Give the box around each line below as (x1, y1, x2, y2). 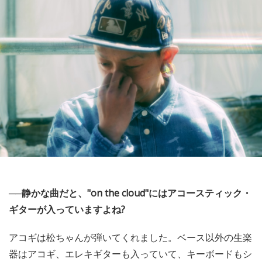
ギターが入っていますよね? (9, 202, 125, 216)
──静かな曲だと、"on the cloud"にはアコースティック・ (9, 186, 251, 199)
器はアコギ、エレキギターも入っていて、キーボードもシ (9, 247, 252, 260)
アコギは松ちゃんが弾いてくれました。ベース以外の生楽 (9, 230, 252, 244)
